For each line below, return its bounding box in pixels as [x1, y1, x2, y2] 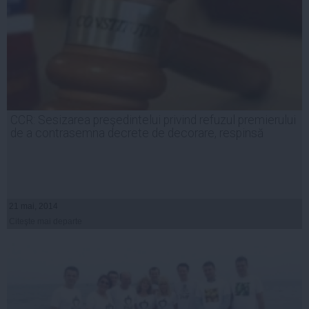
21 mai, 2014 [9, 201, 58, 212]
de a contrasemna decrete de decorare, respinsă [10, 126, 263, 141]
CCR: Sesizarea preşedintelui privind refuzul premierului [10, 113, 296, 128]
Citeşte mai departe [9, 217, 82, 227]
